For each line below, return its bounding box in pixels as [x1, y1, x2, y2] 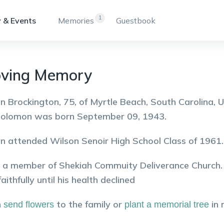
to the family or [56, 198, 122, 210]
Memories [58, 15, 94, 25]
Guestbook [116, 15, 155, 25]
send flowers [3, 199, 54, 209]
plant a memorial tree [124, 199, 209, 209]
